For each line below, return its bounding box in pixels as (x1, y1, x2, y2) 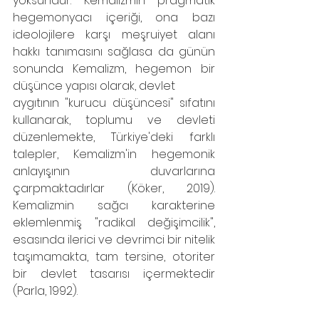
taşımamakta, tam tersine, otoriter (13, 249, 215, 265)
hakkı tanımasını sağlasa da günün (13, 43, 215, 60)
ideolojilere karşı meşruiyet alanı (13, 26, 215, 43)
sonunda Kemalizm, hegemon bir (13, 61, 215, 77)
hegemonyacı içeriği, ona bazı (13, 9, 215, 26)
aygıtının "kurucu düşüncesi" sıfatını (13, 95, 215, 111)
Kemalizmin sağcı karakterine (13, 197, 215, 214)
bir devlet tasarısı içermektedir (13, 266, 215, 282)
